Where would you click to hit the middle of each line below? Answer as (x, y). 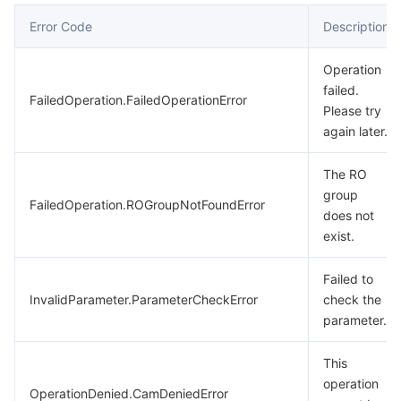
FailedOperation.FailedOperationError (138, 100)
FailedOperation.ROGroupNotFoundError (147, 205)
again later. (355, 131)
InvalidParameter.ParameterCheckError (144, 299)
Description (356, 26)
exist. (339, 236)
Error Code (61, 26)
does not (349, 215)
